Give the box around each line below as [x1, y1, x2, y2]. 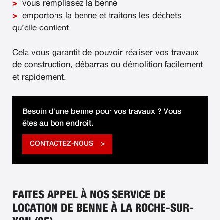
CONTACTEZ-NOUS [30, 140, 93, 147]
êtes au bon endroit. [22, 119, 93, 127]
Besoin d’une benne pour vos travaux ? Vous [22, 107, 181, 115]
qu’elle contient [12, 24, 69, 32]
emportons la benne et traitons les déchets [22, 11, 182, 20]
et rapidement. [12, 73, 66, 82]
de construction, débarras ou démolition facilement [12, 60, 203, 69]
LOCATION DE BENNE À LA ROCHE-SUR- [12, 202, 193, 214]
